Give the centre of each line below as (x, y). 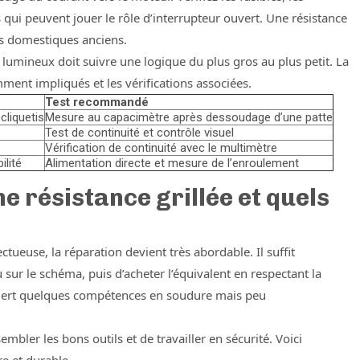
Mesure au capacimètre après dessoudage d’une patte (189, 117)
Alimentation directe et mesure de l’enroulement (172, 163)
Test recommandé (97, 102)
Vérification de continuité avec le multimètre (161, 148)
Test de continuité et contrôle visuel (139, 133)
